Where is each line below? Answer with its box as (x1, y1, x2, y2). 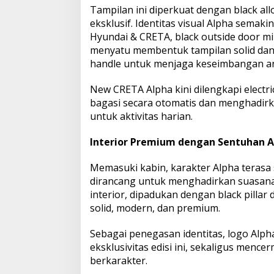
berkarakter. (90, 253, 147, 267)
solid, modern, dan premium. (90, 201, 220, 215)
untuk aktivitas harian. (90, 109, 193, 123)
